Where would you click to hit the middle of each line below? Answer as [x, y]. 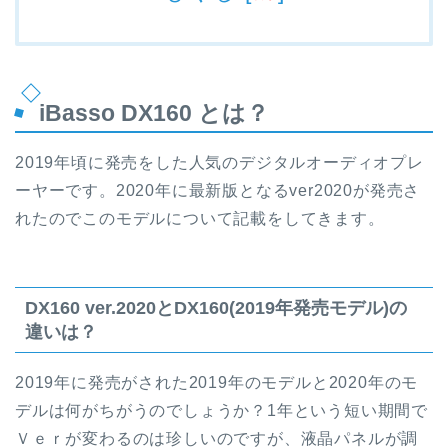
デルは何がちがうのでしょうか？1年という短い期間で [221, 411]
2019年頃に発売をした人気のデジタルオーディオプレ [219, 162]
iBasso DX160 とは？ [154, 112]
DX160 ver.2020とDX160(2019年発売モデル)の [216, 308]
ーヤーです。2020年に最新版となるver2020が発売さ [218, 190]
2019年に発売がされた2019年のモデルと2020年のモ [217, 383]
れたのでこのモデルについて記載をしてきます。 [200, 218]
